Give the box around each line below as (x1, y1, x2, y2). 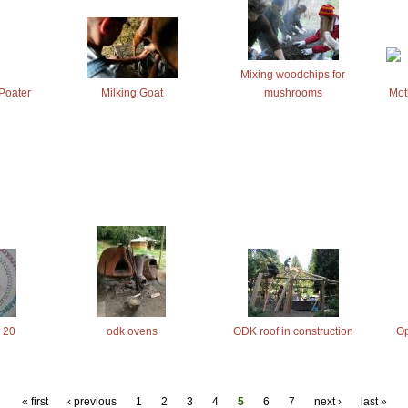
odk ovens (106, 324, 158, 338)
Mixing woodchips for (240, 67, 345, 81)
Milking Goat (100, 86, 163, 99)
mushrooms (263, 86, 322, 99)
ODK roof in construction (232, 324, 353, 338)
